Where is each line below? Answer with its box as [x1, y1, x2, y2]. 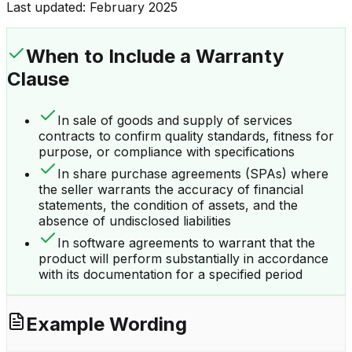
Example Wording [26, 312, 187, 335]
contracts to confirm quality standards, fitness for [38, 127, 334, 144]
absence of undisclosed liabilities [38, 212, 231, 229]
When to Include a [26, 44, 196, 68]
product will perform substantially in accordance [38, 250, 328, 266]
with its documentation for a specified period [38, 266, 302, 282]
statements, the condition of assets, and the [38, 196, 298, 213]
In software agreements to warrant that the [57, 234, 315, 251]
